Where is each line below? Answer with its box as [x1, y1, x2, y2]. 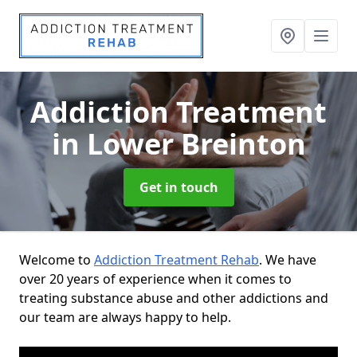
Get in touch [139, 178, 218, 196]
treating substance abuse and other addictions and [19, 289, 328, 307]
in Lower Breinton [51, 124, 306, 163]
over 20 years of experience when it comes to [19, 270, 292, 288]
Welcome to [19, 251, 94, 269]
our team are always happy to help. [19, 308, 231, 326]
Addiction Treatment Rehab [94, 251, 259, 269]
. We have [259, 251, 316, 269]
